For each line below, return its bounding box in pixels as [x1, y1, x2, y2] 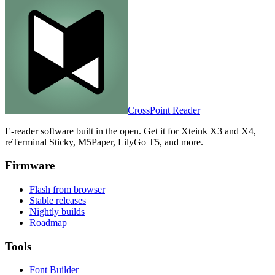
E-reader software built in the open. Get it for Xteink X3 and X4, [5, 125, 256, 136]
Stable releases [29, 195, 86, 206]
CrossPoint [128, 104, 172, 115]
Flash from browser [29, 184, 105, 195]
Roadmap [29, 217, 67, 228]
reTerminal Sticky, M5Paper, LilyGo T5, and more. [5, 136, 203, 147]
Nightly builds [29, 206, 85, 217]
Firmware [5, 159, 55, 172]
